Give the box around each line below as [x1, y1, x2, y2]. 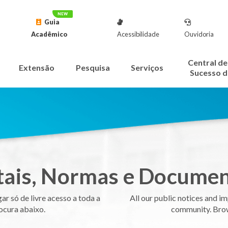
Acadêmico [31, 30, 68, 38]
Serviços [131, 63, 164, 72]
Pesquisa [75, 63, 110, 72]
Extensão [19, 63, 55, 72]
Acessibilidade [117, 30, 159, 38]
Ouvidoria [184, 30, 214, 38]
